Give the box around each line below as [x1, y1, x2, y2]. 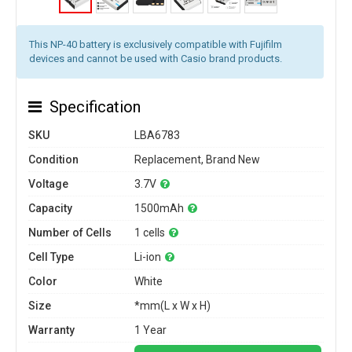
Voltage [28, 178, 68, 190]
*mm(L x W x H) [134, 299, 211, 312]
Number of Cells [28, 226, 112, 239]
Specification [49, 97, 141, 116]
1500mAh [134, 202, 184, 214]
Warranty [28, 324, 75, 336]
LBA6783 [134, 129, 180, 141]
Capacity [28, 202, 72, 214]
